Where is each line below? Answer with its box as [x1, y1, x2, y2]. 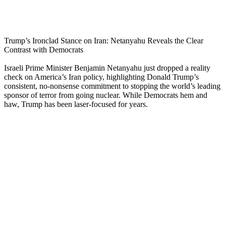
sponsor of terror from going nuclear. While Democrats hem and [4, 90, 207, 99]
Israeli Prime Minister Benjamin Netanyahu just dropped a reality [4, 63, 210, 72]
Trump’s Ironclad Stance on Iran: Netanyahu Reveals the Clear [4, 36, 203, 45]
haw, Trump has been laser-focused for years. [4, 99, 148, 108]
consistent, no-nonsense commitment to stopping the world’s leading [4, 81, 220, 90]
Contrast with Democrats [4, 45, 83, 54]
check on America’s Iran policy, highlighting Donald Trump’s [4, 72, 199, 81]
